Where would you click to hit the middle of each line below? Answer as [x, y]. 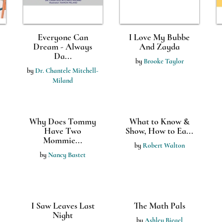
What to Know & [159, 121]
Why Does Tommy [63, 121]
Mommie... [63, 140]
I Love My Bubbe [159, 37]
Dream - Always [63, 47]
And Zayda [159, 47]
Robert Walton [164, 145]
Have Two [63, 131]
